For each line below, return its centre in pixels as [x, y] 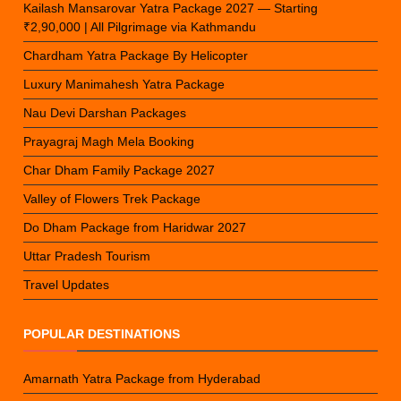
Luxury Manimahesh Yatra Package [124, 85]
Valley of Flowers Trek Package [112, 199]
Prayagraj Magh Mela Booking [109, 142]
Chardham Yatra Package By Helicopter [136, 56]
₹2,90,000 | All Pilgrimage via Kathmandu [140, 27]
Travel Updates [67, 285]
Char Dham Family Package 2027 [119, 171]
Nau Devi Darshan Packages [105, 113]
